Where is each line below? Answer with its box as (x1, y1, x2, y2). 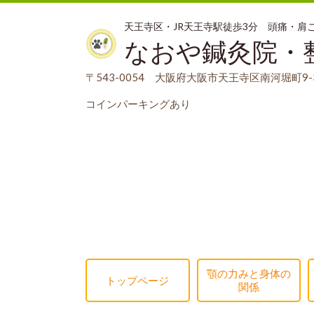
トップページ (106, 273, 170, 287)
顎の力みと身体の (206, 267, 291, 280)
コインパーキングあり (86, 97, 191, 110)
